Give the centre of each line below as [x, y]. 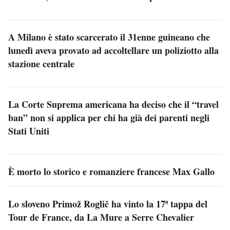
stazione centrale [41, 64]
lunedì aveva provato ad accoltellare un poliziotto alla [113, 50]
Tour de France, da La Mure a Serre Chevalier [101, 217]
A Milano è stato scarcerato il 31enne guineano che [109, 37]
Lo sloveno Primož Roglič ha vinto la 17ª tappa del [108, 204]
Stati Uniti [29, 131]
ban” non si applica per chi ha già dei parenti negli [109, 118]
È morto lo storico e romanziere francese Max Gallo [111, 171]
